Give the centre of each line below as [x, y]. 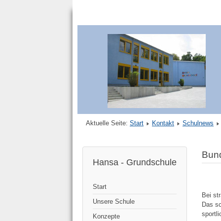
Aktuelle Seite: [108, 123]
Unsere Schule [114, 202]
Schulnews [198, 123]
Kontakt [163, 123]
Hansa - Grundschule [135, 163]
